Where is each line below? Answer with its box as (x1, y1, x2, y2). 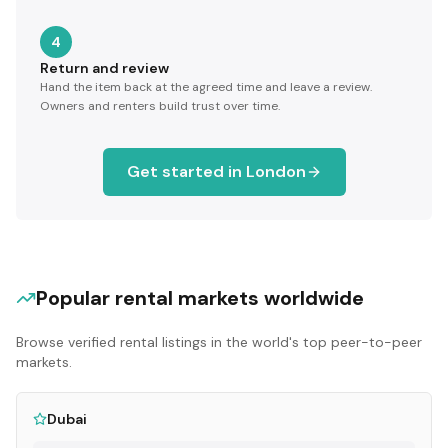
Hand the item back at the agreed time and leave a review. (40, 79, 372, 96)
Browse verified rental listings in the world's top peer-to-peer (16, 333, 422, 352)
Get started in (126, 161, 246, 183)
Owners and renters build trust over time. (40, 98, 280, 115)
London (245, 161, 306, 183)
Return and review (40, 59, 169, 78)
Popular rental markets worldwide (36, 285, 364, 312)
